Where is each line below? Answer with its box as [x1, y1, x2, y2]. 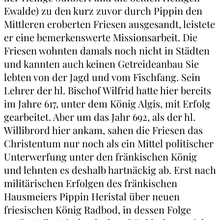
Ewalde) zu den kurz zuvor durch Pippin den [4, 4, 202, 18]
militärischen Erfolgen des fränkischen [4, 176, 177, 190]
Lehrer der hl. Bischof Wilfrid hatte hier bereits [4, 83, 211, 97]
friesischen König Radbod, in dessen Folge [4, 203, 191, 217]
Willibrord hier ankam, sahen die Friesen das [4, 123, 203, 137]
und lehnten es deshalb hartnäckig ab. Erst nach [4, 163, 216, 177]
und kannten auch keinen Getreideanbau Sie [4, 57, 199, 71]
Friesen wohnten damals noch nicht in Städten [4, 44, 210, 57]
